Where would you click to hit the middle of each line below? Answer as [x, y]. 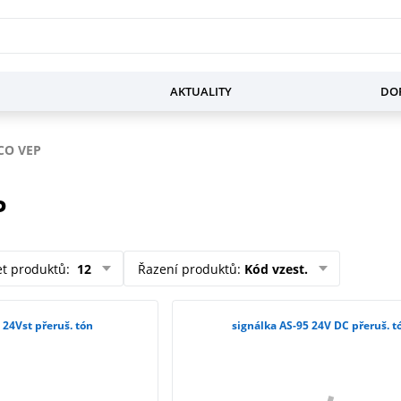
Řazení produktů [188, 269]
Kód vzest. [276, 269]
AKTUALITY [200, 91]
